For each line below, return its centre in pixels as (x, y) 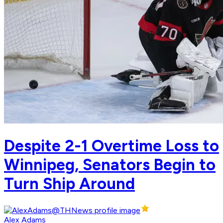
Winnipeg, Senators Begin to (110, 165)
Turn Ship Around (69, 183)
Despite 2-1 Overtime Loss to (111, 146)
